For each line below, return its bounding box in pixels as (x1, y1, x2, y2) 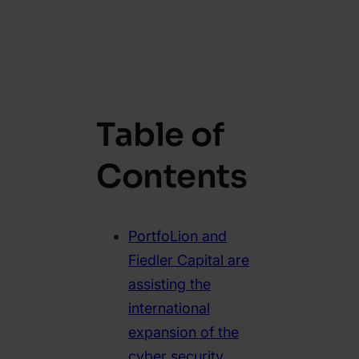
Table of (96, 115, 224, 156)
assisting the (128, 276, 211, 293)
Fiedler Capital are (128, 252, 249, 269)
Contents (96, 156, 247, 198)
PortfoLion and (128, 228, 227, 245)
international (128, 300, 210, 317)
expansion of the (128, 324, 239, 341)
